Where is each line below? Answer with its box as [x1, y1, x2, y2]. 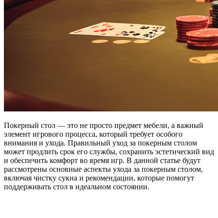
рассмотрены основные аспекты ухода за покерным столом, [4, 165, 203, 174]
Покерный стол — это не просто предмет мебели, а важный [4, 121, 203, 130]
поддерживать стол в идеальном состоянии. [4, 182, 149, 191]
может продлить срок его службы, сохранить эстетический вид [4, 147, 214, 156]
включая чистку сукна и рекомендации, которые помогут [4, 174, 194, 182]
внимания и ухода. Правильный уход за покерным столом [4, 139, 197, 147]
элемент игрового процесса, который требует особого [4, 130, 182, 139]
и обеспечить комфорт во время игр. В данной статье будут [4, 156, 200, 165]
